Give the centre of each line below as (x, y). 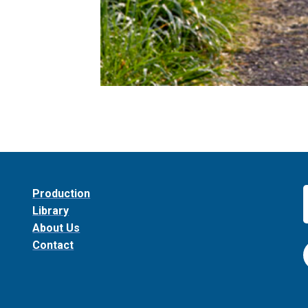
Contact (53, 245)
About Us (56, 228)
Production (62, 194)
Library (51, 211)
